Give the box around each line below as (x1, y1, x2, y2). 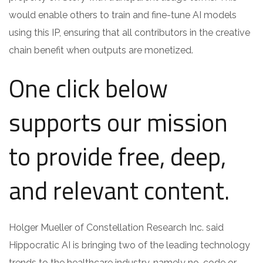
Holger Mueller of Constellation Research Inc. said (9, 221, 224, 233)
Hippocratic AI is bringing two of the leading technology (9, 239, 250, 251)
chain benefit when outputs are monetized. (9, 44, 193, 56)
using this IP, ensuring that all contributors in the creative (9, 26, 250, 38)
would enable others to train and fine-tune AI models (9, 9, 237, 21)
